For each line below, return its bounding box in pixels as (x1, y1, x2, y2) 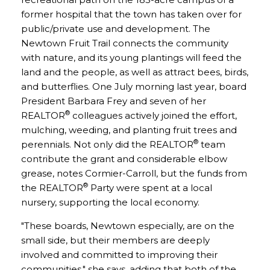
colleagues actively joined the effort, (70, 110, 237, 121)
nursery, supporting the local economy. (21, 196, 199, 208)
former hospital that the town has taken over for (21, 8, 242, 20)
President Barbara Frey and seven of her (21, 95, 206, 107)
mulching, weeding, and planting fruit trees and (21, 124, 237, 136)
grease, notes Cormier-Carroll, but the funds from (21, 168, 247, 179)
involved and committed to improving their (21, 249, 218, 260)
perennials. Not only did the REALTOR (21, 139, 193, 150)
